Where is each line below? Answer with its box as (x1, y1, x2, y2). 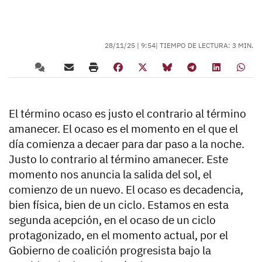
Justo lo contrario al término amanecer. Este (9, 152, 228, 166)
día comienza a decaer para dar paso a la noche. (9, 137, 244, 151)
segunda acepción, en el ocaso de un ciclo (9, 213, 216, 227)
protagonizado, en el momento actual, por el (9, 228, 228, 242)
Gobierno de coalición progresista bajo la (9, 243, 211, 257)
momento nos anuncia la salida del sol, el (9, 167, 212, 181)
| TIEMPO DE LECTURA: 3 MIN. (156, 41, 253, 50)
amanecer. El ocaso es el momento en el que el (9, 122, 238, 136)
